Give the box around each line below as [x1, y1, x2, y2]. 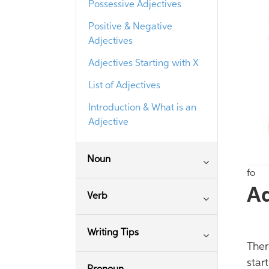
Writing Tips [87, 228, 139, 238]
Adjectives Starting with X [88, 59, 199, 68]
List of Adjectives [88, 81, 160, 91]
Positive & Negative [88, 22, 172, 32]
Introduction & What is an [88, 103, 196, 113]
